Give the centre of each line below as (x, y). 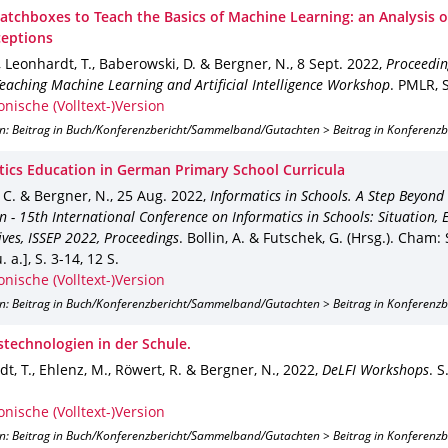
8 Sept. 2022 (338, 65)
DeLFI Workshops (375, 371)
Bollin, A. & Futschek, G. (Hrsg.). (290, 239)
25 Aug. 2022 (160, 197)
